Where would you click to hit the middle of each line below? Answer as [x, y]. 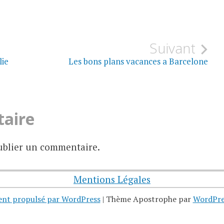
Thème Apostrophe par [149, 199]
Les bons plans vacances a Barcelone [138, 61]
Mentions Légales [112, 179]
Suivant [173, 48]
